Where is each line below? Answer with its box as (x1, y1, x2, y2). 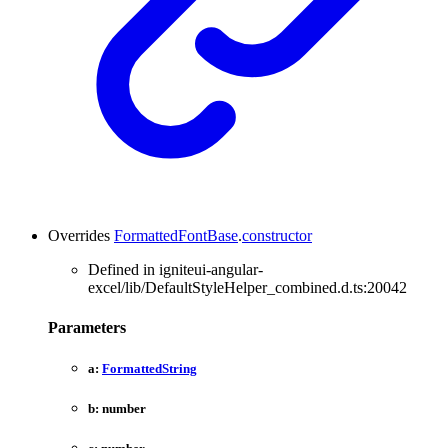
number (102, 400, 146, 416)
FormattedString (102, 360, 197, 376)
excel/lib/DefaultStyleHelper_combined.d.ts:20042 (88, 279, 407, 297)
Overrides (48, 227, 114, 245)
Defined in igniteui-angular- (88, 261, 263, 279)
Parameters (48, 318, 126, 336)
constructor (242, 227, 312, 245)
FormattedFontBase (114, 227, 238, 245)
